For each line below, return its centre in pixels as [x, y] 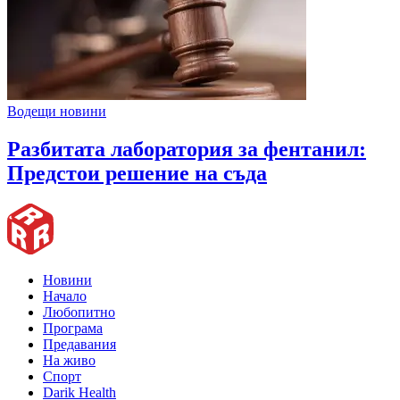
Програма [73, 328]
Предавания [79, 344]
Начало [65, 296]
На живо [69, 360]
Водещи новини [57, 112]
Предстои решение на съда [137, 174]
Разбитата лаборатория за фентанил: [187, 150]
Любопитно [79, 312]
